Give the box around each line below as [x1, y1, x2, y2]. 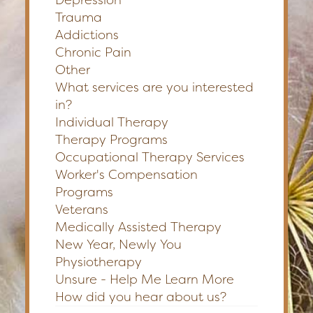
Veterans [55, 201, 108, 218]
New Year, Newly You [55, 235, 182, 253]
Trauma [55, 8, 102, 26]
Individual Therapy [55, 113, 168, 131]
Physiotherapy [55, 253, 142, 270]
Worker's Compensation [55, 166, 198, 183]
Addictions [55, 26, 119, 43]
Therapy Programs [55, 131, 168, 148]
